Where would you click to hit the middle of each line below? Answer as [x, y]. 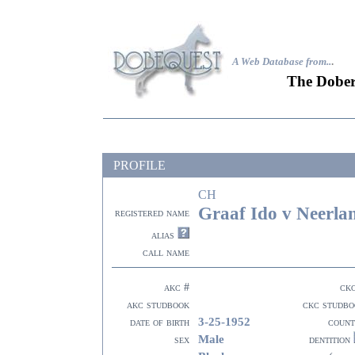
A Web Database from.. [282, 61]
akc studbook [158, 305]
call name [166, 252]
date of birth [160, 322]
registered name [152, 213]
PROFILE [139, 165]
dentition [328, 340]
